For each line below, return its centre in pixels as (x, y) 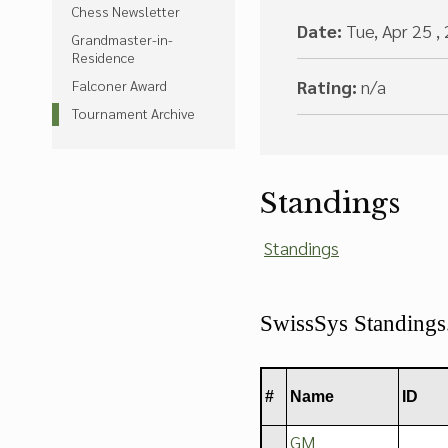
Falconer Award (119, 85)
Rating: (327, 86)
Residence (103, 57)
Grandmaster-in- (122, 39)
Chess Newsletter (126, 11)
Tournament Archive (133, 113)
